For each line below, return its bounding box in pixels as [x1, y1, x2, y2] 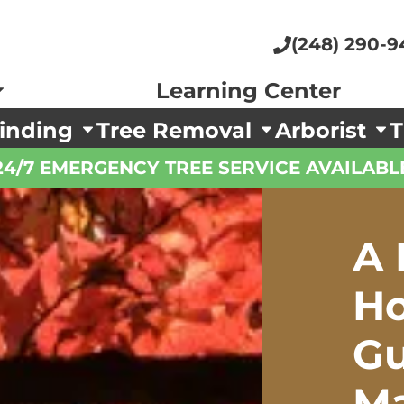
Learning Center [156, 77, 342, 104]
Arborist [275, 116, 373, 143]
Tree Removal [96, 116, 258, 143]
